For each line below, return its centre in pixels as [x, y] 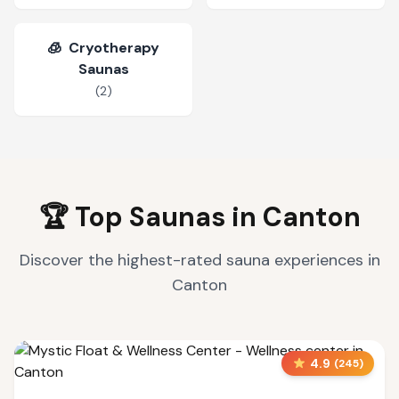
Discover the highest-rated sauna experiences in [199, 260]
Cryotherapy [114, 48]
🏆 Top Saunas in [151, 217]
